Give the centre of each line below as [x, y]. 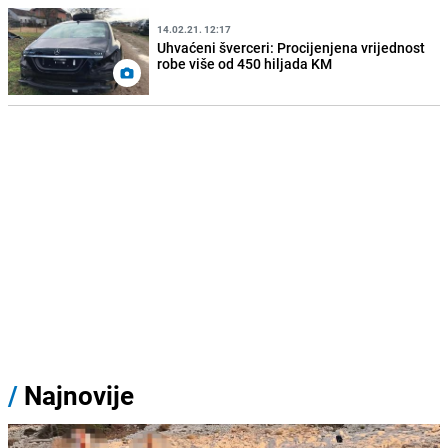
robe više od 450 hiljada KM [245, 64]
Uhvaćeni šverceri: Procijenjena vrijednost [291, 48]
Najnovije [79, 395]
